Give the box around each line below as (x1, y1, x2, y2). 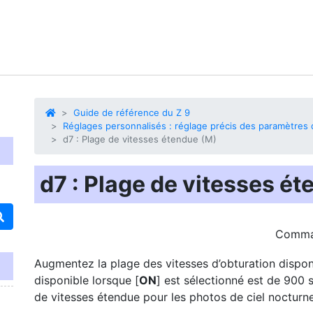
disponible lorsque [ (34, 273, 139, 287)
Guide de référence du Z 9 (73, 107, 190, 118)
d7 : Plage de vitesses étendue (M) (63, 133, 217, 145)
